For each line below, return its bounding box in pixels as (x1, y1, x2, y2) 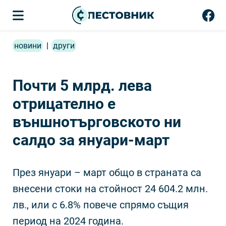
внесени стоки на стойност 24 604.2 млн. (13, 183, 208, 195)
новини (14, 41, 41, 50)
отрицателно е (13, 95, 116, 112)
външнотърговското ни (13, 113, 181, 131)
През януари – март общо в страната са (13, 166, 201, 179)
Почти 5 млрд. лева (13, 77, 152, 94)
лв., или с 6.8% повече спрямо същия (13, 199, 189, 211)
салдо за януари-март (13, 131, 169, 149)
